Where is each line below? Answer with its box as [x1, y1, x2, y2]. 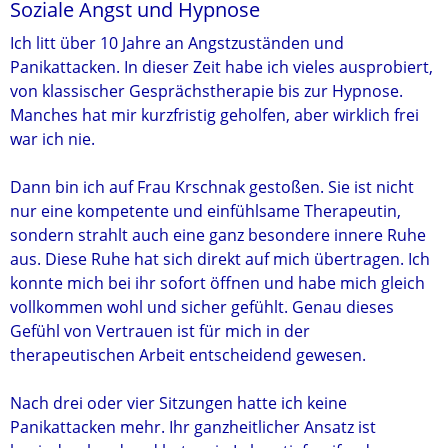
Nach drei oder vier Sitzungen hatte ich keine [10, 392, 347, 414]
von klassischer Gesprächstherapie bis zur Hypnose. [10, 80, 403, 102]
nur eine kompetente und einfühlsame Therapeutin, [10, 200, 401, 222]
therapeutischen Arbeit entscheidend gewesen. [10, 344, 366, 366]
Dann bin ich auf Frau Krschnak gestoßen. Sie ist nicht [10, 176, 414, 198]
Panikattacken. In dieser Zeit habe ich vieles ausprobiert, [10, 56, 433, 78]
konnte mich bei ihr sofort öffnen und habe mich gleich [10, 272, 425, 294]
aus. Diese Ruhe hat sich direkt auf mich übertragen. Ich [10, 248, 430, 270]
